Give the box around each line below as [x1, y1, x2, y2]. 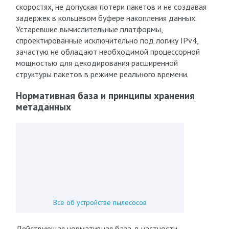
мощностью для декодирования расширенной [15, 58, 178, 68]
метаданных [15, 101, 71, 113]
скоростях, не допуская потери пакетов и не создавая [15, 2, 207, 12]
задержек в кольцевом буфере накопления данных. [15, 13, 196, 23]
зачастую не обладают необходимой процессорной [15, 47, 200, 57]
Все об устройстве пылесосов [53, 198, 147, 207]
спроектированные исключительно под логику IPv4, [15, 35, 198, 45]
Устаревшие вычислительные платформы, [15, 24, 163, 34]
